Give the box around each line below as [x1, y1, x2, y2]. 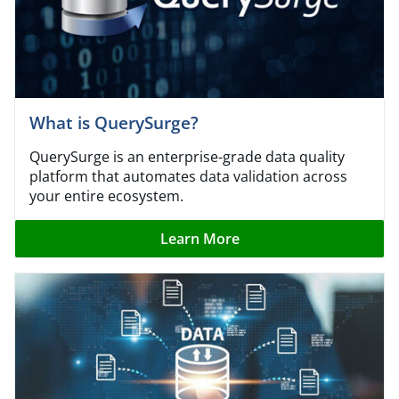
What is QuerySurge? [29, 110, 199, 134]
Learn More [159, 228, 240, 248]
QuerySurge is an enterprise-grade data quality [29, 146, 345, 167]
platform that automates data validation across [29, 166, 347, 186]
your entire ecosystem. [29, 185, 183, 206]
